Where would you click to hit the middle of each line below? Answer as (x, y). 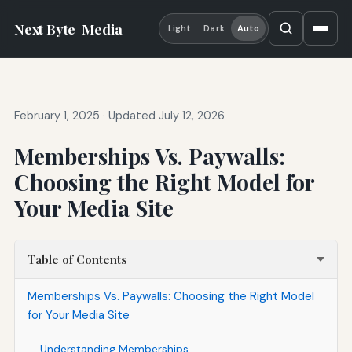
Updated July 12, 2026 (166, 116)
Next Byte (46, 28)
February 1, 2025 (57, 116)
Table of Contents (77, 260)
